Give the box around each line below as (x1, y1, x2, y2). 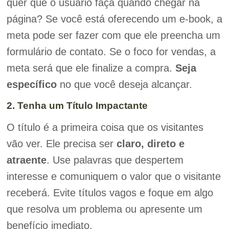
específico (6, 79, 57, 90)
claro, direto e (116, 138, 185, 149)
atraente (6, 154, 47, 166)
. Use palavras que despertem (46, 154, 184, 166)
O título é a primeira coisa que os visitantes (6, 121, 203, 133)
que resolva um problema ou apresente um (6, 203, 202, 215)
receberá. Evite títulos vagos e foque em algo (6, 187, 213, 198)
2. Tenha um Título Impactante (6, 100, 148, 111)
